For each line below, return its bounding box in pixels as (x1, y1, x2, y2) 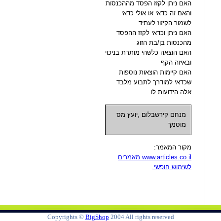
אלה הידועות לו (151, 88, 191, 96)
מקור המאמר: (154, 143, 191, 151)
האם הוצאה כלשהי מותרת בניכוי (105, 48, 191, 56)
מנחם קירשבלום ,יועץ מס (116, 110, 186, 118)
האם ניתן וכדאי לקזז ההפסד (116, 29, 191, 37)
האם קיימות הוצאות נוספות (119, 68, 191, 76)
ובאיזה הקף (161, 58, 191, 66)
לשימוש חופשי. (152, 163, 191, 171)
